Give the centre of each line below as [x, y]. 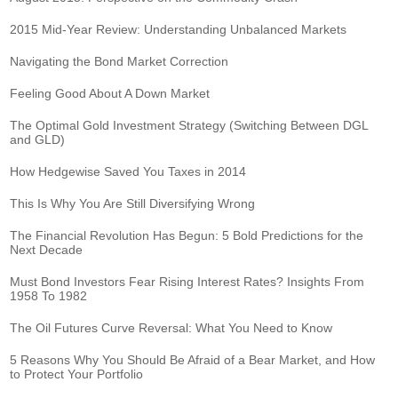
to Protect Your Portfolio [77, 374]
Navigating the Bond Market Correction [119, 61]
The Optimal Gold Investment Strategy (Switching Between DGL [189, 125]
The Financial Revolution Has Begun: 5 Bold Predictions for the [187, 235]
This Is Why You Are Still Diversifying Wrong [133, 203]
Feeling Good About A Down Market [110, 93]
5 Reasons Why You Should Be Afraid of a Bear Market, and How [193, 359]
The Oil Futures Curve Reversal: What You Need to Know [171, 327]
